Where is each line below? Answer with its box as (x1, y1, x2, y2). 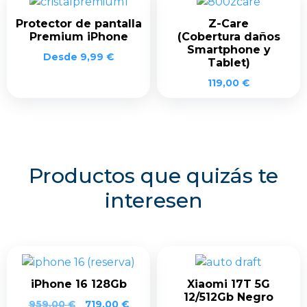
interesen (104, 187, 203, 213)
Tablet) (207, 56, 250, 69)
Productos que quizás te (29, 162, 278, 188)
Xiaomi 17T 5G (187, 277, 270, 291)
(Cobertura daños (177, 29, 280, 43)
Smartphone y (186, 42, 271, 56)
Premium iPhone (29, 29, 128, 43)
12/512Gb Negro (184, 290, 273, 304)
